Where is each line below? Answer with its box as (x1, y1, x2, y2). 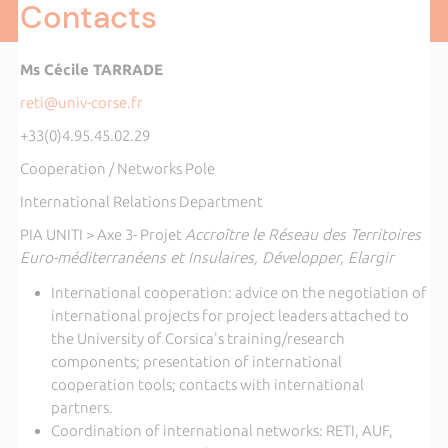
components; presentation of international (50, 352, 342, 370)
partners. (50, 398, 113, 416)
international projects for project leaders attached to (50, 306, 409, 324)
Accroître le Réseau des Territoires (184, 226, 421, 243)
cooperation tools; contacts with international (50, 375, 364, 393)
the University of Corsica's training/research (50, 329, 345, 347)
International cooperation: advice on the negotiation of (50, 283, 427, 301)
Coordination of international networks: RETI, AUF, (50, 421, 393, 439)
